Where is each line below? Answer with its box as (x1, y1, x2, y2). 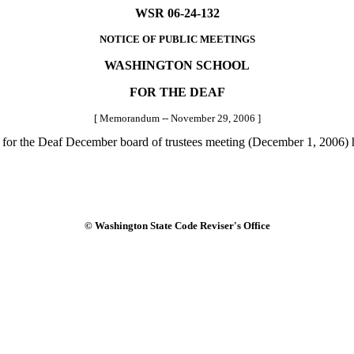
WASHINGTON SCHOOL (104, 58, 250, 72)
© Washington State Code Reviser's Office (84, 219, 270, 232)
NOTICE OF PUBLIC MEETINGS (99, 33, 255, 45)
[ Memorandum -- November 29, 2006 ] (93, 112, 261, 124)
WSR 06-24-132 (134, 6, 220, 20)
